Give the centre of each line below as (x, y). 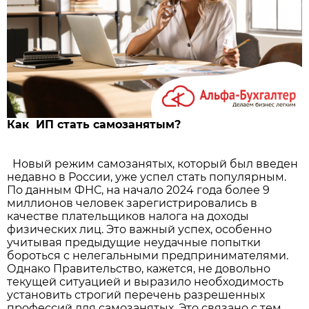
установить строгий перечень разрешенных (136, 295)
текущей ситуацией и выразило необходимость (145, 281)
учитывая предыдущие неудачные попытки (134, 242)
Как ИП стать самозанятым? (94, 124)
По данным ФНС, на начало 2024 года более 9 (138, 190)
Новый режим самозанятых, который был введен (152, 163)
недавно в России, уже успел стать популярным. (147, 177)
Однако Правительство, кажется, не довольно (139, 268)
